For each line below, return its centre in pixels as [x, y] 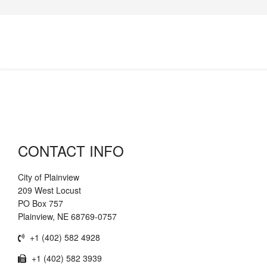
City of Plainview [49, 177]
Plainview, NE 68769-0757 [67, 216]
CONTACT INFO [71, 150]
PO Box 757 [41, 203]
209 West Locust [49, 190]
